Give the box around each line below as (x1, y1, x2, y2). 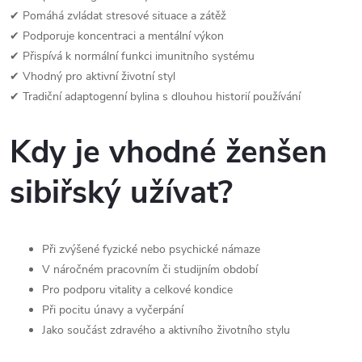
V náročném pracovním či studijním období (42, 262, 258, 278)
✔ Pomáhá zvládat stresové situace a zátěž (10, 7, 226, 23)
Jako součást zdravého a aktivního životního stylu (42, 322, 290, 339)
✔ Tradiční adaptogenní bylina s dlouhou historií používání (10, 88, 301, 104)
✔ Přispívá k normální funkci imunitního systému (10, 48, 255, 64)
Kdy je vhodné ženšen (10, 131, 327, 175)
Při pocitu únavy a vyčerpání (42, 302, 183, 318)
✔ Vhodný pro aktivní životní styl (10, 68, 175, 84)
